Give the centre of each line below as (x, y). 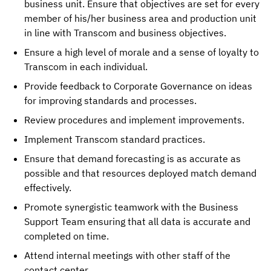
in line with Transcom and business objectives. (125, 33)
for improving (54, 100)
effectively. (48, 188)
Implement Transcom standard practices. (115, 139)
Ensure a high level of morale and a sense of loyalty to (142, 52)
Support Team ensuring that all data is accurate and (137, 221)
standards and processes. (140, 100)
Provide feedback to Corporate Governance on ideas (138, 86)
